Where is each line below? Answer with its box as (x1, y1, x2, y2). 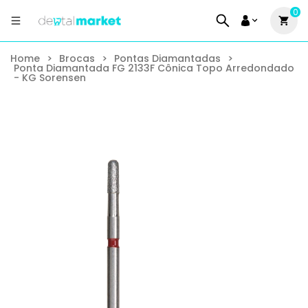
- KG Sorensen (14, 71, 86, 85)
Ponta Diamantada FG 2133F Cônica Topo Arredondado (14, 61, 294, 75)
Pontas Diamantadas (114, 52, 221, 65)
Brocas (59, 52, 95, 65)
